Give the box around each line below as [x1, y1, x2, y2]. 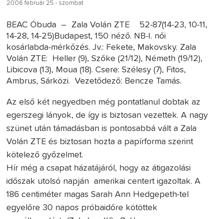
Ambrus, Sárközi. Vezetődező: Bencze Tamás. [6, 76, 182, 86]
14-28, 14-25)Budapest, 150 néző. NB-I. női [6, 31, 166, 41]
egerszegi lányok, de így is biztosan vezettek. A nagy [6, 110, 208, 120]
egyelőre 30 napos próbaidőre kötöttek [6, 203, 158, 212]
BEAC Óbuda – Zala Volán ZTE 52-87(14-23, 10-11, [6, 20, 208, 29]
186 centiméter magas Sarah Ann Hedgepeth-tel [6, 190, 189, 199]
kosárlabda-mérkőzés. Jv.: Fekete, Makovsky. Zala [6, 43, 197, 52]
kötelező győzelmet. [6, 150, 84, 159]
